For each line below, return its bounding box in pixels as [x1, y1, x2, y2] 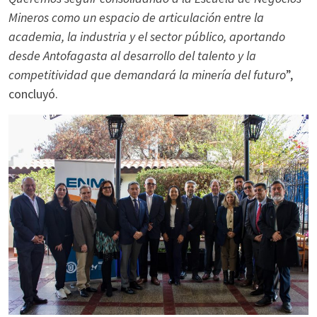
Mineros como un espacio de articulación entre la [8, 9, 264, 25]
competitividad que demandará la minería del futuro [8, 67, 286, 83]
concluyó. [8, 86, 58, 102]
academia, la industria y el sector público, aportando [8, 28, 285, 45]
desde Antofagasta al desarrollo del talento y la [8, 47, 256, 64]
